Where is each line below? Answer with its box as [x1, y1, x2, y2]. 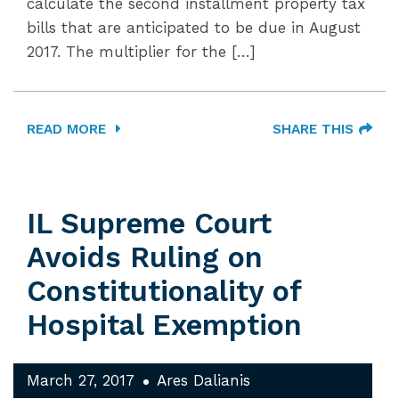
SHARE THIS [273, 121, 354, 137]
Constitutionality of [27, 274, 301, 308]
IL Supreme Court [27, 207, 272, 240]
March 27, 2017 [27, 371, 134, 389]
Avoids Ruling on [27, 240, 263, 274]
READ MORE [27, 121, 110, 137]
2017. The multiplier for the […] [27, 43, 256, 61]
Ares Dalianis [157, 371, 250, 389]
